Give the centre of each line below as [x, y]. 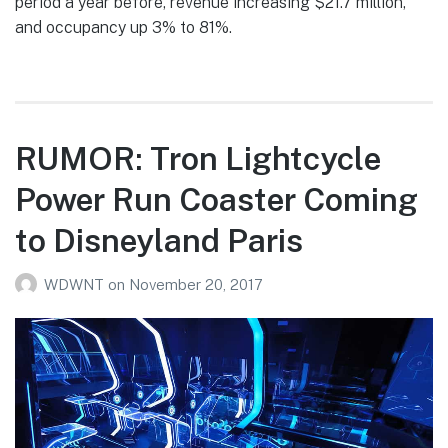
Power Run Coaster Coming [216, 199]
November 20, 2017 [196, 285]
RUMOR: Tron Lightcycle [198, 158]
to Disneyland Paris [159, 240]
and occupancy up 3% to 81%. [123, 28]
